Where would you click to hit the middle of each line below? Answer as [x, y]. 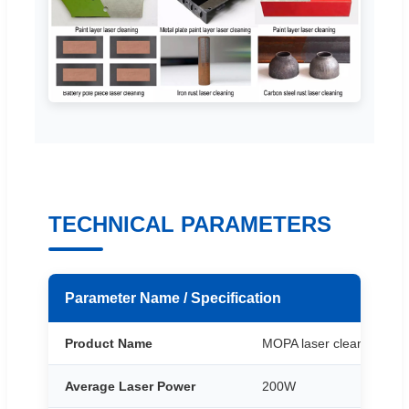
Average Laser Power [130, 386]
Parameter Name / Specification [173, 298]
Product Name [109, 343]
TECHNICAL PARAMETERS [190, 224]
